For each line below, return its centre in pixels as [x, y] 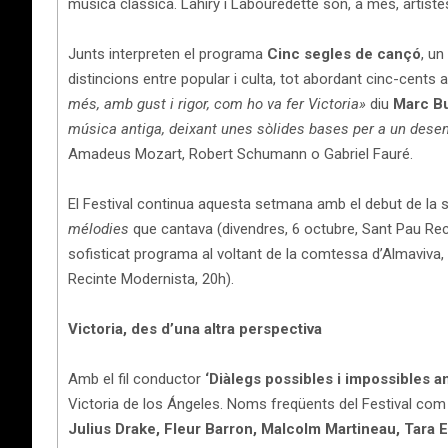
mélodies [98, 228]
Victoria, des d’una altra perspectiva [195, 328]
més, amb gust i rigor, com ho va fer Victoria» [217, 103]
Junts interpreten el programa [167, 53]
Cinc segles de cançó [344, 53]
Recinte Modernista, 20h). [151, 278]
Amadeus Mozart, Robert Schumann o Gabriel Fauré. [240, 153]
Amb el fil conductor [136, 378]
